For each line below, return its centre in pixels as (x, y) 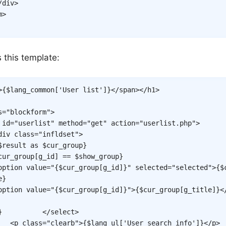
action (123, 123)
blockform (28, 112)
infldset (59, 134)
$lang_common (30, 90)
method (71, 123)
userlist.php (167, 123)
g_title (198, 189)
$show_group (97, 156)
